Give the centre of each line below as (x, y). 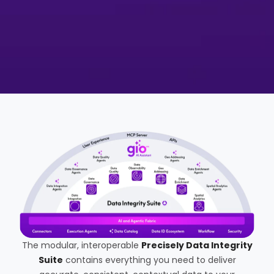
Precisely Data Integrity (197, 246)
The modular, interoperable (81, 246)
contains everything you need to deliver (149, 260)
